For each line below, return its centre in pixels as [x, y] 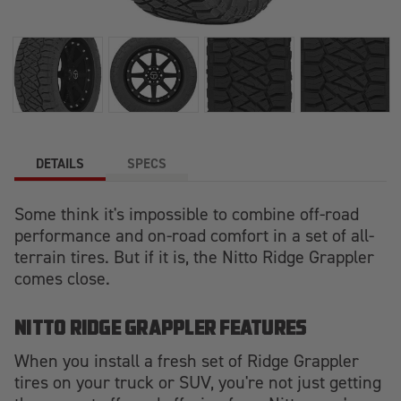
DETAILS [60, 163]
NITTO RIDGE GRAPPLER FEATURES [161, 330]
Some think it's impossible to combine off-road [187, 214]
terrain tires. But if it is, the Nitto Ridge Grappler [194, 257]
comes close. [62, 278]
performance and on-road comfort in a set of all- [194, 235]
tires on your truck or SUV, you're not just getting [198, 382]
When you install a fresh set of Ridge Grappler [187, 361]
